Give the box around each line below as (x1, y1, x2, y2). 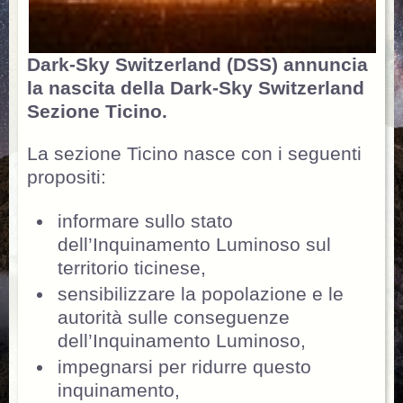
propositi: (27, 166, 106, 189)
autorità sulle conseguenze (58, 306, 290, 328)
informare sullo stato (58, 210, 233, 232)
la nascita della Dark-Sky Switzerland (27, 76, 364, 99)
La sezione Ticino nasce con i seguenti (27, 143, 362, 166)
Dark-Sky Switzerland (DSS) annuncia (27, 53, 368, 76)
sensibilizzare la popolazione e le (58, 282, 344, 305)
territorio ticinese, (58, 256, 206, 279)
